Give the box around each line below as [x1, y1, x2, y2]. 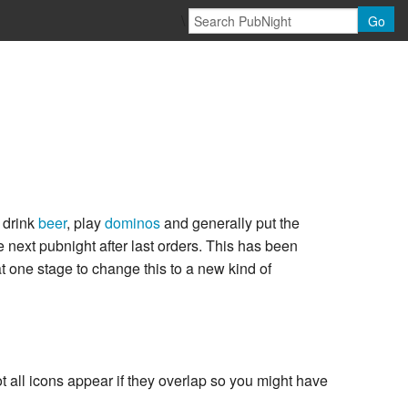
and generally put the [160, 212, 300, 234]
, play [66, 212, 105, 234]
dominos [105, 212, 160, 234]
